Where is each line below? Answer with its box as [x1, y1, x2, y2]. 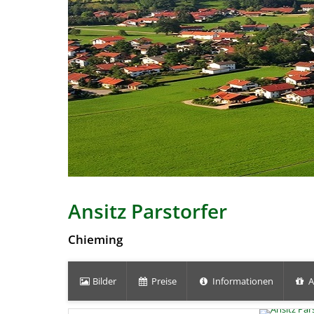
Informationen [210, 275, 273, 287]
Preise [149, 275, 177, 287]
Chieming [68, 231, 123, 247]
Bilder [90, 275, 117, 287]
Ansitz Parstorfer [68, 198, 232, 224]
